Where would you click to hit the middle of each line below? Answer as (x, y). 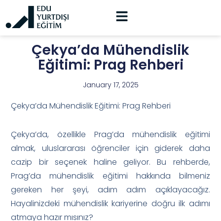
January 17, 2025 (110, 85)
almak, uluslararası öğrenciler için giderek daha (110, 148)
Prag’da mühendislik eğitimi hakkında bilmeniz (110, 176)
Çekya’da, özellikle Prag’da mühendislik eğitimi (110, 134)
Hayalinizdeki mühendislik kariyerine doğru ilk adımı (110, 203)
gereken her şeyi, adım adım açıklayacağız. (110, 189)
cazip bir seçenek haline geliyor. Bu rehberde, (110, 162)
